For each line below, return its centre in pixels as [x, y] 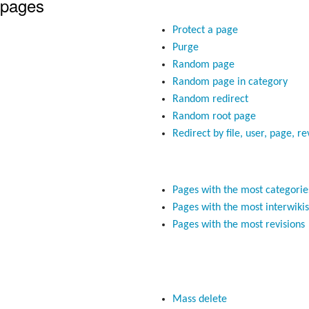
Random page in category [230, 82]
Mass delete [199, 300]
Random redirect [210, 99]
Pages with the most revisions [238, 225]
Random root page [214, 116]
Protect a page [205, 30]
